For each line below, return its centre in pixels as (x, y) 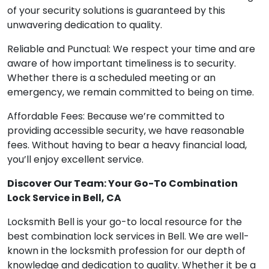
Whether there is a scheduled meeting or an (111, 78)
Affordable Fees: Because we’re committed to (116, 116)
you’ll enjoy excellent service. (75, 160)
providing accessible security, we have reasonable (126, 131)
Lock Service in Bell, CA (64, 198)
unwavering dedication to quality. (85, 25)
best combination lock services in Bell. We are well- (128, 237)
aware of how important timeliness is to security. (122, 64)
